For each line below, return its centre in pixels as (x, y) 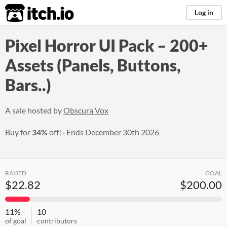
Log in (204, 12)
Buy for (18, 132)
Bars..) (28, 85)
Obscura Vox (86, 110)
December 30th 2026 (122, 132)
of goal (16, 221)
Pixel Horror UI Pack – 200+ (107, 45)
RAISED (16, 173)
